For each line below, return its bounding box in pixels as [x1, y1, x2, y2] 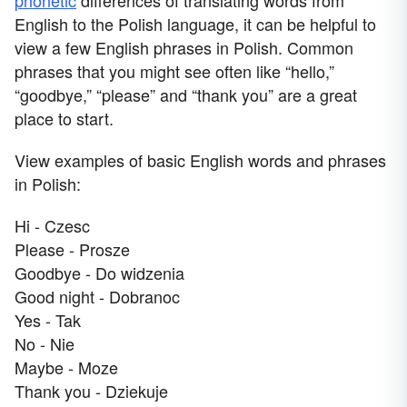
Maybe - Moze [15, 354, 118, 379]
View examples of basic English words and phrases [15, 147, 386, 172]
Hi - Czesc [15, 213, 90, 237]
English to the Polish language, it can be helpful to [15, 11, 376, 35]
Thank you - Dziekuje [15, 378, 168, 402]
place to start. [15, 105, 114, 130]
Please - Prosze [15, 236, 130, 261]
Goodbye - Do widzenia [15, 260, 184, 284]
